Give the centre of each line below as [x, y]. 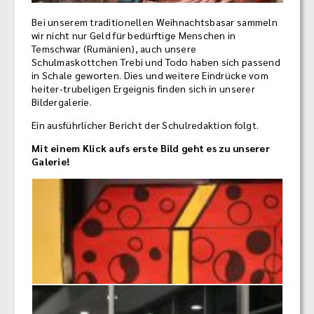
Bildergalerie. [62, 102]
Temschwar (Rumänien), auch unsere [114, 49]
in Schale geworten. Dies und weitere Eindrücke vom [150, 75]
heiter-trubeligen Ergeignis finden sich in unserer [143, 89]
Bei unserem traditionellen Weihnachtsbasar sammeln [155, 22]
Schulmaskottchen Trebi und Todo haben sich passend [156, 62]
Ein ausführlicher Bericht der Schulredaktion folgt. [145, 125]
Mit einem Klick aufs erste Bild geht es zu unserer [151, 148]
